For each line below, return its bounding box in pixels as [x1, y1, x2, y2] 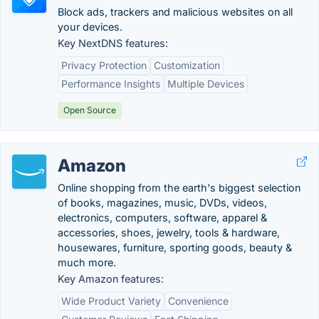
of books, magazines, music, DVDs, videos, [58, 197, 267, 209]
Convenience [168, 295, 229, 307]
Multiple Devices [167, 78, 244, 90]
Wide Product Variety [61, 295, 161, 307]
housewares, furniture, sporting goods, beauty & [58, 241, 292, 253]
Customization [154, 59, 220, 71]
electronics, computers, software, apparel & [58, 211, 267, 224]
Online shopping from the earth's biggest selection [58, 182, 300, 194]
